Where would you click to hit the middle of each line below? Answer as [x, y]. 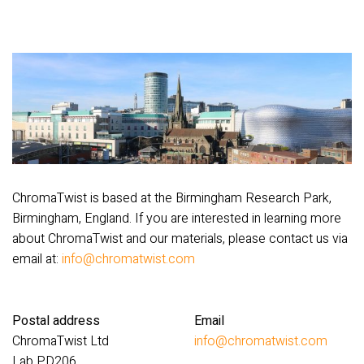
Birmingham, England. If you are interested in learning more [177, 219]
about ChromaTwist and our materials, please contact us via [180, 239]
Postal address [56, 321]
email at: [37, 260]
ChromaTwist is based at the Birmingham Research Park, [172, 199]
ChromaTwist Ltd [61, 342]
